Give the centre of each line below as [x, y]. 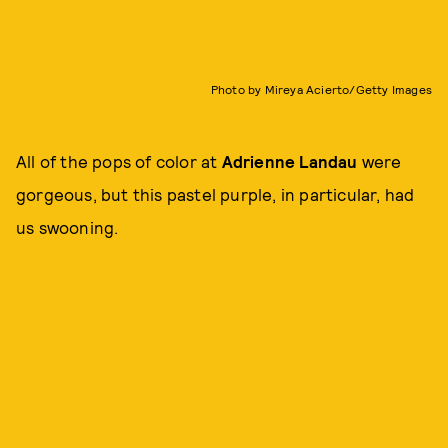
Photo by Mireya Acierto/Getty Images [321, 88]
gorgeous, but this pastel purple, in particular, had [215, 193]
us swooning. [67, 226]
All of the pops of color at [119, 160]
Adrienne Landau [291, 160]
